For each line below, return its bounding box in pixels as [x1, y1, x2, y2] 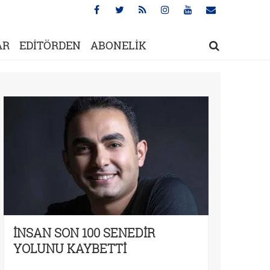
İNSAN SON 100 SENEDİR [13, 224, 155, 240]
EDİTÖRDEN [19, 38, 81, 52]
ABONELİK [90, 38, 146, 52]
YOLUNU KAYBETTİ [13, 240, 127, 256]
